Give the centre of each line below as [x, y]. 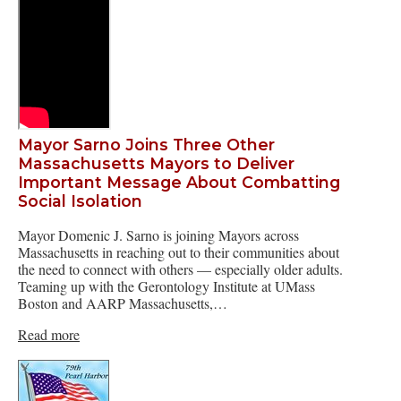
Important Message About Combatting [179, 183]
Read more [49, 334]
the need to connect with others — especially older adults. [180, 269]
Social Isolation [80, 201]
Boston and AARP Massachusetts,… [123, 303]
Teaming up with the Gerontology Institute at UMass [166, 286]
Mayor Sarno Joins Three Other [146, 145]
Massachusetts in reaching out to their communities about [179, 252]
